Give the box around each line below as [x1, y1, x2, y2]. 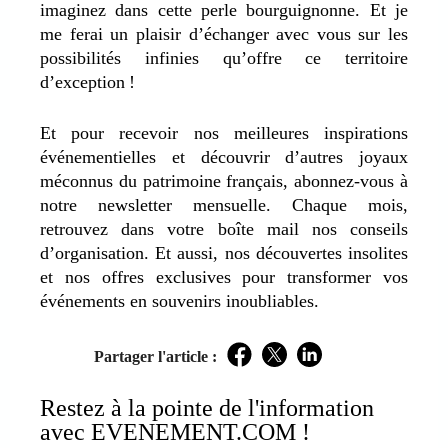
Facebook [238, 354, 308, 375]
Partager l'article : [94, 347, 217, 365]
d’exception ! [40, 71, 135, 92]
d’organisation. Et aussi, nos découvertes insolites [40, 242, 408, 263]
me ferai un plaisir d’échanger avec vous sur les [40, 23, 408, 44]
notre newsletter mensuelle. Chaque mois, [40, 194, 408, 215]
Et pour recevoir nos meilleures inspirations [40, 122, 408, 143]
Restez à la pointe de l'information [40, 394, 374, 421]
